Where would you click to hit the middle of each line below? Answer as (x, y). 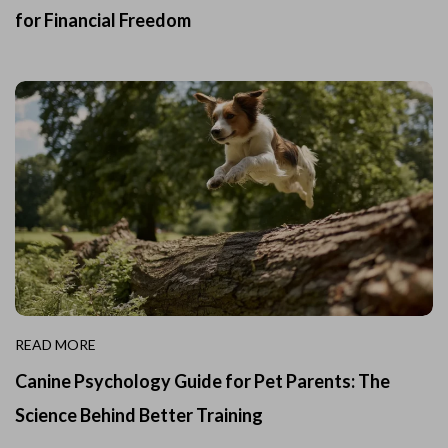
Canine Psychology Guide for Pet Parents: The (202, 380)
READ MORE (55, 344)
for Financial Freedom (103, 19)
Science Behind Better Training (139, 414)
